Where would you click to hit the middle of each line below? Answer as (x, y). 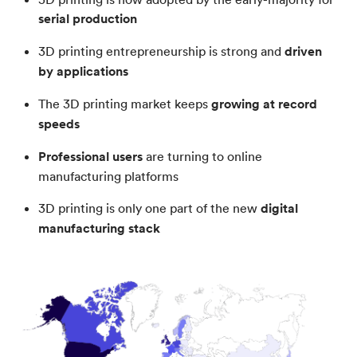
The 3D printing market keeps (125, 104)
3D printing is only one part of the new (149, 208)
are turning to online (202, 157)
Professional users (90, 157)
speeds (59, 124)
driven (303, 52)
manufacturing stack (99, 229)
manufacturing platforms (108, 177)
